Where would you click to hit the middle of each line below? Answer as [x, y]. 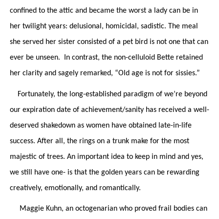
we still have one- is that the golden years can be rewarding [105, 172]
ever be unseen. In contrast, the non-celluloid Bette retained [106, 57]
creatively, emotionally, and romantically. [76, 188]
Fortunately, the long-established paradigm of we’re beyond [109, 94]
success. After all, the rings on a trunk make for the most [99, 141]
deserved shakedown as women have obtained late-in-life [101, 125]
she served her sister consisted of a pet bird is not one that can [109, 42]
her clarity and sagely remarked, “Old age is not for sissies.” [105, 73]
